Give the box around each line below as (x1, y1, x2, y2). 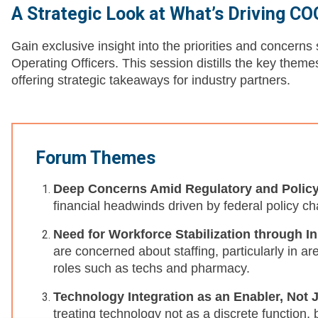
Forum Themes (35, 148, 155, 169)
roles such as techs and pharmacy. (53, 261, 250, 276)
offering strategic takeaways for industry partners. (11, 73, 290, 88)
